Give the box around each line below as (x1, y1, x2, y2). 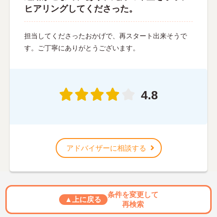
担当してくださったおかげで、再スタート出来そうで (24, 31, 187, 40)
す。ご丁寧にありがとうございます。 (24, 44, 139, 52)
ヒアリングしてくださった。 (24, 3, 138, 14)
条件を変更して (107, 190, 158, 199)
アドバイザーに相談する (66, 143, 146, 152)
